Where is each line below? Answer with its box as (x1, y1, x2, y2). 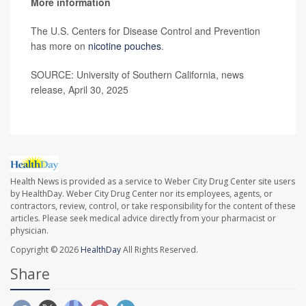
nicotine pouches (88, 39, 161, 53)
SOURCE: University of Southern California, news (31, 68, 244, 81)
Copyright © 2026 (10, 244, 81, 256)
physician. (10, 225, 48, 237)
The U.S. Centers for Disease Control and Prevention (31, 24, 260, 38)
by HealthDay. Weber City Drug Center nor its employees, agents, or (10, 188, 273, 200)
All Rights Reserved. (121, 244, 198, 256)
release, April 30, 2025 (31, 83, 128, 96)
